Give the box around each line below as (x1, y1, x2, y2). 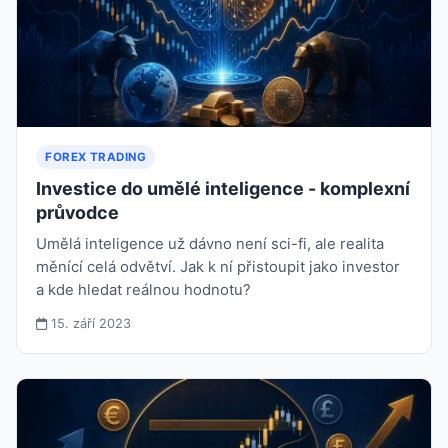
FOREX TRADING (45, 150, 147, 165)
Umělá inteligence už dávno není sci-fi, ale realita (36, 235, 385, 254)
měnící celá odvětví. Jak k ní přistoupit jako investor (36, 258, 401, 277)
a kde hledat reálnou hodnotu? (36, 281, 252, 300)
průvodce (36, 202, 120, 224)
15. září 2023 (47, 316, 132, 332)
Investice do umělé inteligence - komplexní (36, 178, 411, 200)
